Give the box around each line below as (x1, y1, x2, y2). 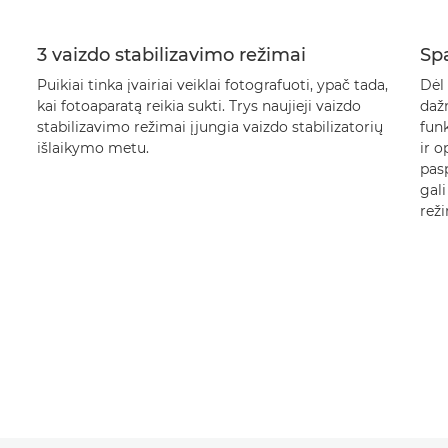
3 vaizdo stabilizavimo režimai (36, 44, 306, 66)
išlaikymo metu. (36, 139, 149, 157)
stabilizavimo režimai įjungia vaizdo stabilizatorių (36, 118, 383, 136)
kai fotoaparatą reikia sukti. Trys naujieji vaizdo (36, 97, 361, 115)
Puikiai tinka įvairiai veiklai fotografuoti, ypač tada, (36, 76, 388, 94)
